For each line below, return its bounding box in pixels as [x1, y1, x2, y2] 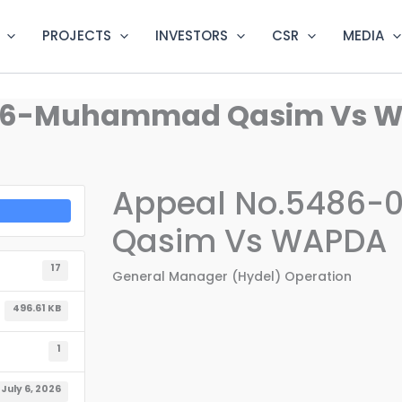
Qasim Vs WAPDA [111, 218, 387, 263]
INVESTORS [155, 26, 228, 46]
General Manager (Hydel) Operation [111, 267, 352, 285]
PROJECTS [42, 26, 111, 46]
